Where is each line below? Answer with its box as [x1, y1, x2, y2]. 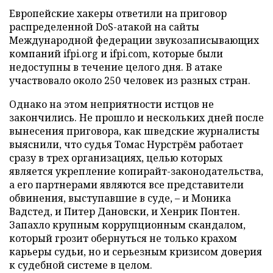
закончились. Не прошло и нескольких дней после [9, 111, 264, 124]
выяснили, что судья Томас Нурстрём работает [9, 138, 243, 151]
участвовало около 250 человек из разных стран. [9, 74, 250, 87]
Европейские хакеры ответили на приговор [9, 7, 227, 20]
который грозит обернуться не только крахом [9, 232, 237, 245]
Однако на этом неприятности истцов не [9, 97, 214, 111]
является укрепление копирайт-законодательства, [9, 165, 263, 178]
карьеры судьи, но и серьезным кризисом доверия [9, 245, 262, 258]
